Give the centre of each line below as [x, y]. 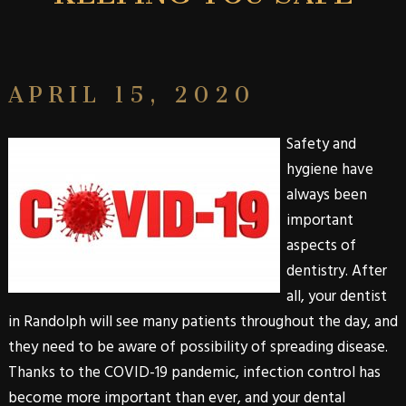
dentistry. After [336, 271]
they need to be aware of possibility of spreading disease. [198, 347]
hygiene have [329, 169]
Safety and [321, 144]
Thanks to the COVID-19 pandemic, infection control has [194, 372]
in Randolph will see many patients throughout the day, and [203, 322]
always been [326, 195]
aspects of [321, 246]
